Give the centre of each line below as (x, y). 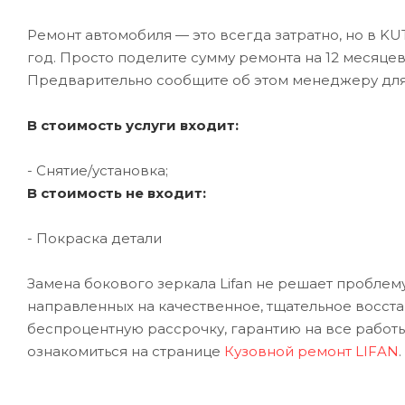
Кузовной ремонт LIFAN (311, 352)
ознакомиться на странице (126, 352)
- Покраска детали (94, 239)
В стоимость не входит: (117, 193)
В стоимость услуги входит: (133, 126)
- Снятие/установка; (98, 171)
